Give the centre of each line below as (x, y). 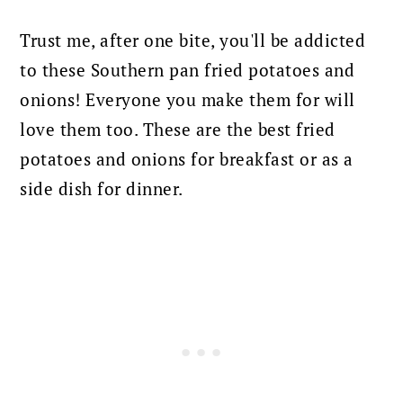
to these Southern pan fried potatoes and (188, 71)
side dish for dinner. (102, 189)
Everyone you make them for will (220, 100)
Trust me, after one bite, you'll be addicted (193, 41)
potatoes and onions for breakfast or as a (187, 160)
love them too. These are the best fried (178, 130)
